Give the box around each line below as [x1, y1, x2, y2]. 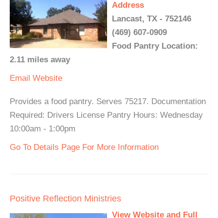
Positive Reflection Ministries [10, 194, 121, 204]
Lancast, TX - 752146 [112, 14, 191, 24]
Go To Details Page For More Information [10, 143, 159, 152]
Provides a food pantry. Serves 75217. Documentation [10, 97, 206, 107]
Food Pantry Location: [112, 41, 198, 51]
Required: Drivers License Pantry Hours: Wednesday [10, 110, 203, 120]
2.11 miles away [10, 55, 70, 65]
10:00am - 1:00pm [10, 124, 75, 134]
